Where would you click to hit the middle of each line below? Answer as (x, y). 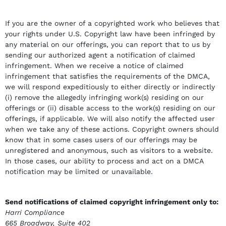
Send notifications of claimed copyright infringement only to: (112, 202)
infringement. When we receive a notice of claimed (94, 66)
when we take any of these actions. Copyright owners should (112, 129)
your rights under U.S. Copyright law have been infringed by (110, 34)
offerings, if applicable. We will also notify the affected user (110, 119)
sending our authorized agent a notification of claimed (100, 55)
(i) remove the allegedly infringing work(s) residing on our (104, 97)
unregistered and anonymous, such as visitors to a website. (109, 150)
